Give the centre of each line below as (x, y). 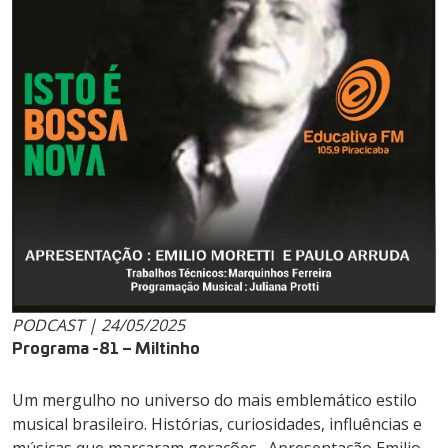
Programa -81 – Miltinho (106, 346)
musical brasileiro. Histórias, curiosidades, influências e (217, 423)
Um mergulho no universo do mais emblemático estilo (214, 399)
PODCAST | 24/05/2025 (98, 324)
